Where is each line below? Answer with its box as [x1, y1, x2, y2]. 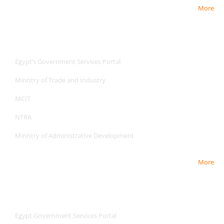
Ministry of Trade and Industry [15, 75, 105, 84]
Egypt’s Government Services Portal [15, 56, 120, 66]
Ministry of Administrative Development [15, 130, 134, 140]
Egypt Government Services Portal [15, 210, 116, 220]
